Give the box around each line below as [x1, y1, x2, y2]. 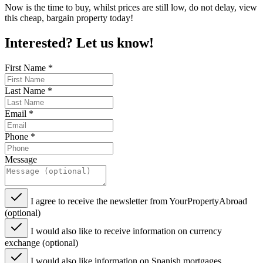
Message [5, 154, 37, 165]
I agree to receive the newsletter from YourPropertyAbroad [31, 196, 247, 207]
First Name [5, 63, 48, 73]
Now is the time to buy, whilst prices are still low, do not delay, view [5, 2, 257, 13]
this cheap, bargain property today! [5, 13, 133, 23]
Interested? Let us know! [5, 35, 154, 51]
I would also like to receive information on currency [31, 226, 222, 237]
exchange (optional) [5, 238, 78, 248]
